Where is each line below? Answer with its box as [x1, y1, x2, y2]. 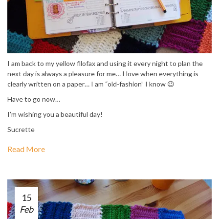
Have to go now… [7, 94, 60, 103]
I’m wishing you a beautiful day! [7, 109, 103, 118]
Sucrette [7, 125, 35, 133]
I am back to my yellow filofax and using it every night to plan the [7, 59, 203, 67]
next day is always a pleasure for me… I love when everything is [7, 69, 198, 78]
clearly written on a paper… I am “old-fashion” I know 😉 [7, 79, 175, 88]
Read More [7, 144, 45, 153]
